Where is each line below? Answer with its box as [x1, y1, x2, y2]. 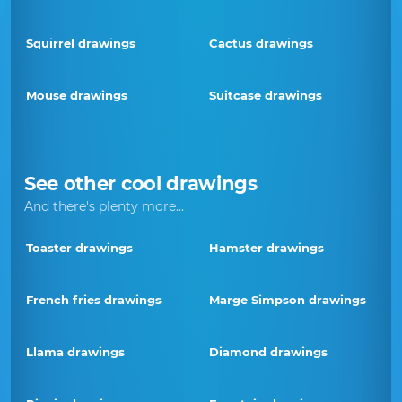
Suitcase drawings [209, 88, 322, 102]
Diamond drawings [209, 345, 328, 359]
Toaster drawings [26, 240, 133, 255]
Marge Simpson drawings [209, 293, 366, 307]
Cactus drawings [209, 36, 313, 50]
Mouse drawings [26, 88, 127, 102]
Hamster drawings [209, 240, 324, 255]
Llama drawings [26, 345, 125, 359]
